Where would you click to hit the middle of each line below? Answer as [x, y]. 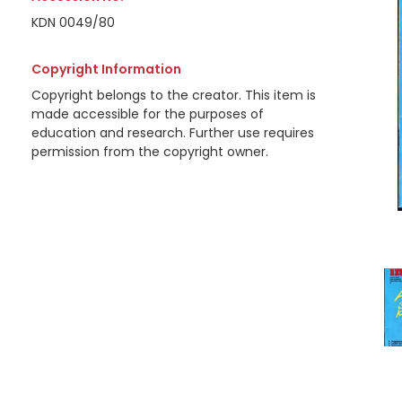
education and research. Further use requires [172, 133]
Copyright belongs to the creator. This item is [173, 95]
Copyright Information [106, 69]
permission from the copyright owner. [149, 152]
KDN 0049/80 [73, 22]
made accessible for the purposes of [147, 114]
